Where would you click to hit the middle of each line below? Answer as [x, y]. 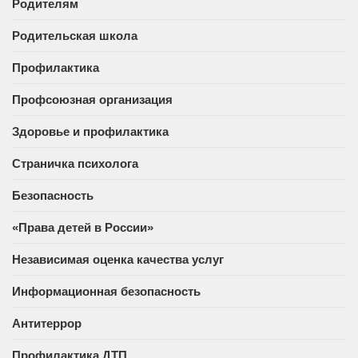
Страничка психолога [75, 163]
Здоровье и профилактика [90, 131]
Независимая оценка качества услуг [118, 259]
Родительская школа [75, 35]
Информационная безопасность [106, 291]
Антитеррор [47, 323]
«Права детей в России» [83, 227]
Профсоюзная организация [92, 99]
